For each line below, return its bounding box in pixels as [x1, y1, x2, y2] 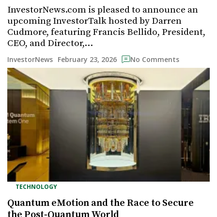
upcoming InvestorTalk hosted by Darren [7, 15, 182, 27]
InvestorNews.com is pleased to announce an [7, 4, 198, 15]
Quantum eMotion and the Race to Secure [7, 197, 194, 209]
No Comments [130, 55, 179, 64]
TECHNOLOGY [15, 182, 57, 191]
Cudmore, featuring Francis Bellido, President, [7, 26, 205, 38]
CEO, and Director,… [7, 37, 93, 49]
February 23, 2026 [58, 54, 117, 64]
